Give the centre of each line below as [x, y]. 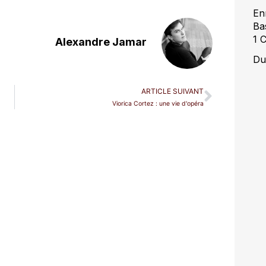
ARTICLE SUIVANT [172, 91]
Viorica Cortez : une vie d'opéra [158, 103]
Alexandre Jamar [101, 42]
